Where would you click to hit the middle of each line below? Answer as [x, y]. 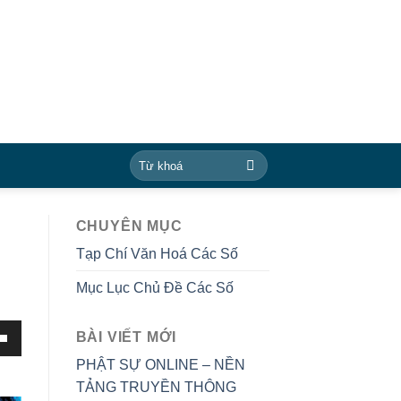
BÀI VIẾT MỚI [126, 337]
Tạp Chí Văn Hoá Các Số [157, 254]
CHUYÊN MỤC [129, 226]
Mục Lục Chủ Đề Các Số [154, 288]
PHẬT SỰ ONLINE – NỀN [160, 365]
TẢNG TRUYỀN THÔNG [156, 387]
